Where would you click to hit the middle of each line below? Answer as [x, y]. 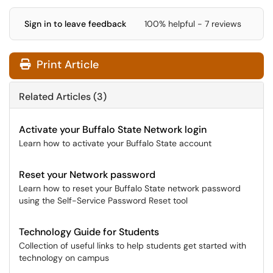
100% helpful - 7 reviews [193, 24]
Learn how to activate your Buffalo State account [115, 143]
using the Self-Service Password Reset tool [103, 200]
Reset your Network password [87, 175]
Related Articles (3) [63, 97]
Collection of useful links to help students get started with [133, 246]
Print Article [66, 65]
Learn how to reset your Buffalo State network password [130, 188]
